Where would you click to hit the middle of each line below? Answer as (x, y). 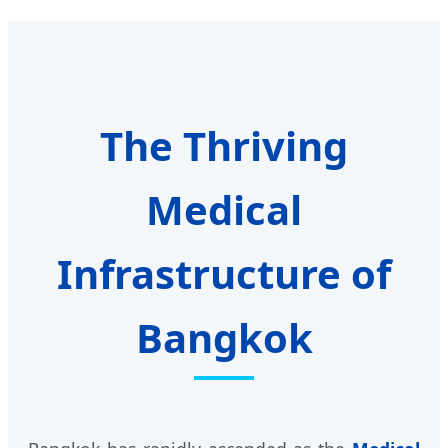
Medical (224, 210)
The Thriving (224, 146)
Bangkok (224, 338)
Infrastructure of (224, 274)
